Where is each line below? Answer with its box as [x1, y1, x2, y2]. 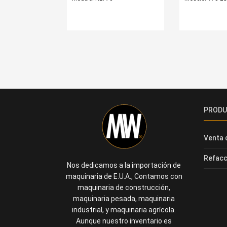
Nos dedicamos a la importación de [67, 161, 181, 169]
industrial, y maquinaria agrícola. [72, 205, 176, 214]
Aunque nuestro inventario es [76, 216, 172, 225]
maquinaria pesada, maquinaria [73, 194, 175, 203]
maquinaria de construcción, [78, 183, 170, 192]
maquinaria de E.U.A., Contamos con [65, 172, 182, 180]
